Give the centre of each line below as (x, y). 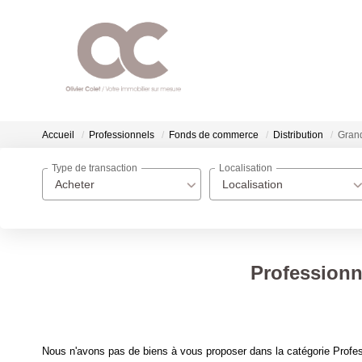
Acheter (75, 184)
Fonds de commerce (214, 135)
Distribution (298, 135)
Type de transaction (95, 168)
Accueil (58, 135)
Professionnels (122, 135)
